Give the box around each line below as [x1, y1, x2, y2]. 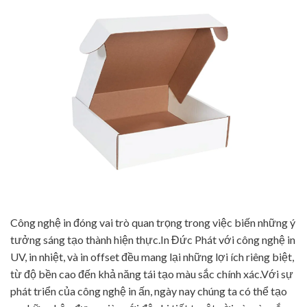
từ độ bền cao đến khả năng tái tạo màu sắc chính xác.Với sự [10, 267, 293, 280]
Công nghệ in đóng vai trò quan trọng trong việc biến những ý [10, 215, 295, 229]
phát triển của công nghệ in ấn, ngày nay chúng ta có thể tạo [10, 284, 287, 297]
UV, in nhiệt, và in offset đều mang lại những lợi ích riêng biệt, [10, 249, 294, 263]
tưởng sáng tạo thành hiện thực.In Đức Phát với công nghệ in [10, 232, 295, 246]
